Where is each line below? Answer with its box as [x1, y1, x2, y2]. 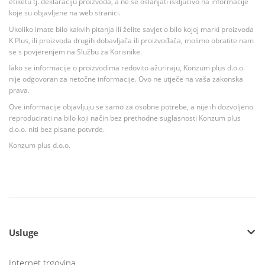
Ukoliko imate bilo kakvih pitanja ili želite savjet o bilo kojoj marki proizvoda [9, 24, 254, 34]
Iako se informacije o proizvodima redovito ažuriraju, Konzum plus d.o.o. [9, 63, 245, 73]
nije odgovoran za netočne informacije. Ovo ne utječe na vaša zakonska [9, 74, 243, 85]
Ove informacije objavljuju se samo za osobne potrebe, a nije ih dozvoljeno [9, 101, 253, 112]
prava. [9, 85, 30, 96]
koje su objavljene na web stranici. [9, 8, 121, 18]
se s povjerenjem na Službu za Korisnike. [9, 46, 142, 57]
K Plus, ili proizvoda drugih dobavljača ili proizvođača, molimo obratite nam [9, 35, 254, 46]
